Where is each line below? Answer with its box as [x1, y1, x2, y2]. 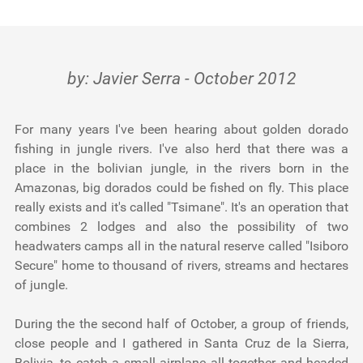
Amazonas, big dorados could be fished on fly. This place [15, 180, 348, 195]
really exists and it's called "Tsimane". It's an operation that [15, 199, 348, 215]
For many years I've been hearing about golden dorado [15, 122, 348, 137]
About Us [152, 85, 211, 102]
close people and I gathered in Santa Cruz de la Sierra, [15, 335, 348, 351]
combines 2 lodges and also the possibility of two [15, 219, 348, 234]
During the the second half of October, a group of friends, [15, 316, 348, 331]
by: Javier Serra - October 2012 [66, 69, 297, 88]
